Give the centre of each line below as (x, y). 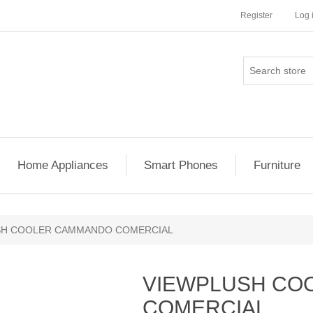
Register (256, 15)
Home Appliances (63, 165)
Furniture (277, 165)
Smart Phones (181, 165)
